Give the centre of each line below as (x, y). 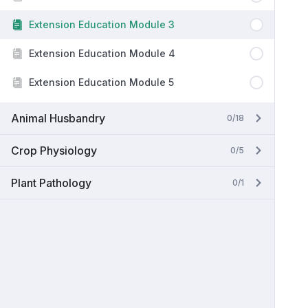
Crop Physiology (54, 151)
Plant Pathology (51, 183)
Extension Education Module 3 (102, 24)
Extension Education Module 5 (101, 82)
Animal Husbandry (58, 118)
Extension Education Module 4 (102, 53)
